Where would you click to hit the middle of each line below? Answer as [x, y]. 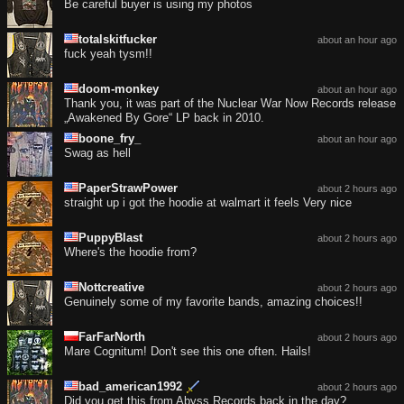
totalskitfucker [118, 40]
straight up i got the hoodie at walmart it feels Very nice [208, 203]
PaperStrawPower [128, 188]
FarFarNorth [112, 337]
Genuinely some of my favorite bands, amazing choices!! [213, 302]
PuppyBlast [110, 238]
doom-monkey [119, 89]
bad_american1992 [130, 387]
